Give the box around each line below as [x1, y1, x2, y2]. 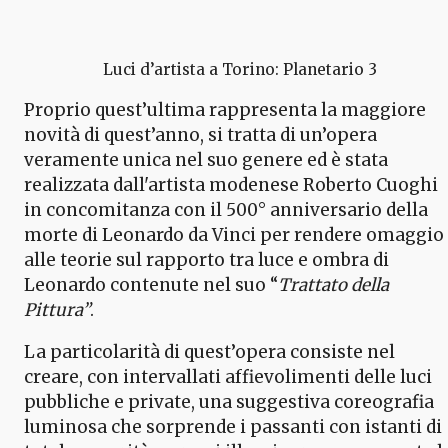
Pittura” [24, 298, 90, 321]
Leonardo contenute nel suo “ [24, 273, 278, 296]
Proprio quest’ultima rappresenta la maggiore [24, 98, 426, 121]
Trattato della [278, 273, 389, 296]
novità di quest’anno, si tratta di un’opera [24, 123, 377, 146]
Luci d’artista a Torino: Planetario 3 [103, 59, 377, 79]
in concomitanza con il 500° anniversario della [24, 198, 428, 221]
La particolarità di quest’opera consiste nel [24, 340, 395, 363]
